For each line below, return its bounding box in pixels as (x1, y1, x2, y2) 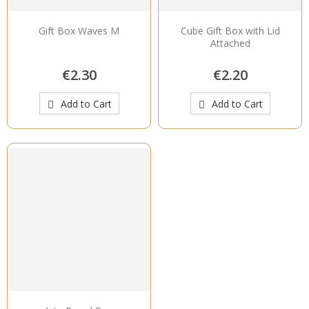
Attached (210, 36, 250, 50)
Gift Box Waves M (39, 23, 119, 37)
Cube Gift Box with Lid (180, 23, 280, 37)
